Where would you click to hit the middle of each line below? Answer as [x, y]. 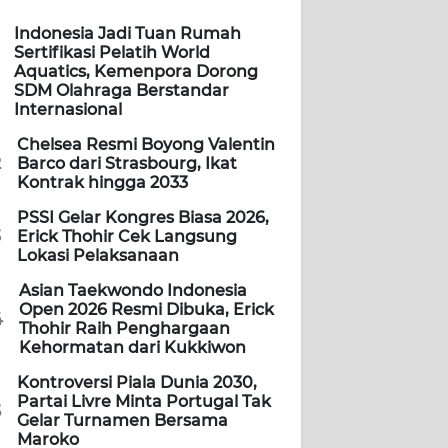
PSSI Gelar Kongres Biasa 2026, [143, 218]
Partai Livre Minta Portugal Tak [144, 402]
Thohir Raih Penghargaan [124, 329]
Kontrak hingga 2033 [102, 183]
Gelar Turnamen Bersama [122, 421]
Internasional [68, 110]
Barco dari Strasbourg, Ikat [127, 164]
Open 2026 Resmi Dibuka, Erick [146, 310]
